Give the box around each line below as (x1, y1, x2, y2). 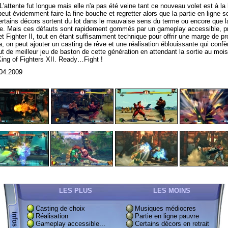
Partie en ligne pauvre (135, 212, 199, 220)
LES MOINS (153, 187, 190, 194)
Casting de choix (36, 205, 85, 212)
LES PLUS (59, 187, 92, 194)
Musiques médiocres (135, 205, 196, 212)
